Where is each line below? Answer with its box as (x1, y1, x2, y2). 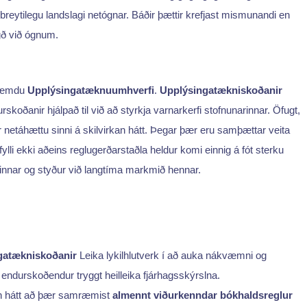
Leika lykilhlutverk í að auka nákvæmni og (77, 249, 267, 261)
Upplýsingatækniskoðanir (160, 84, 282, 96)
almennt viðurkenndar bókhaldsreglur (112, 288, 293, 301)
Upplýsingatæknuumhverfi (27, 84, 154, 96)
